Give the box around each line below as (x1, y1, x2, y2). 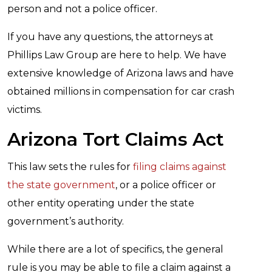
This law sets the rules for (7, 161, 133, 172)
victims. (7, 104, 42, 115)
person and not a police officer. (7, 3, 157, 15)
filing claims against (133, 161, 226, 172)
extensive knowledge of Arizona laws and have (7, 67, 234, 79)
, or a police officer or (115, 179, 216, 191)
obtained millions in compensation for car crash (7, 86, 234, 97)
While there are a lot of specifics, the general (7, 243, 223, 255)
